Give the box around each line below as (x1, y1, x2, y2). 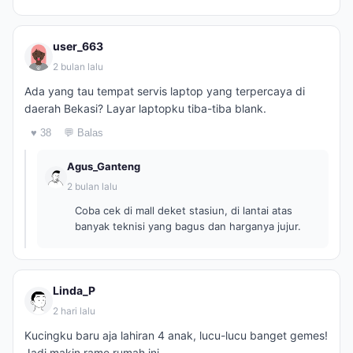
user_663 (53, 39, 103, 53)
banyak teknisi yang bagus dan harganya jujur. (75, 220, 301, 232)
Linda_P (53, 284, 95, 297)
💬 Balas (64, 127, 103, 139)
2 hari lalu (53, 305, 95, 317)
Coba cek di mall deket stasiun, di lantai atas (75, 204, 292, 217)
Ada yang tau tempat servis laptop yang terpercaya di (24, 84, 305, 98)
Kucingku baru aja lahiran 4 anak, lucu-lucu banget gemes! (24, 329, 328, 342)
